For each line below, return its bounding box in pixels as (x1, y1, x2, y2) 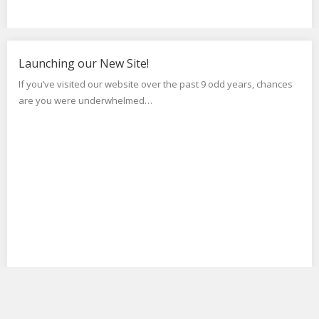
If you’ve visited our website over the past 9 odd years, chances (19, 78, 293, 90)
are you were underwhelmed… (19, 94, 152, 107)
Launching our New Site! (19, 56, 149, 71)
